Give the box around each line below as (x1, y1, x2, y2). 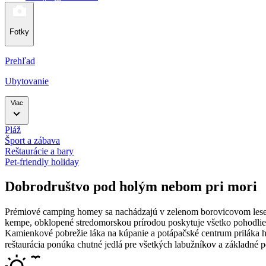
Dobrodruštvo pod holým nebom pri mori (5, 179, 257, 195)
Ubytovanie (5, 75, 49, 86)
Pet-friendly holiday (5, 156, 79, 167)
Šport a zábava (5, 135, 60, 145)
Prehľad (5, 55, 35, 66)
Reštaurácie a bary (5, 145, 74, 156)
